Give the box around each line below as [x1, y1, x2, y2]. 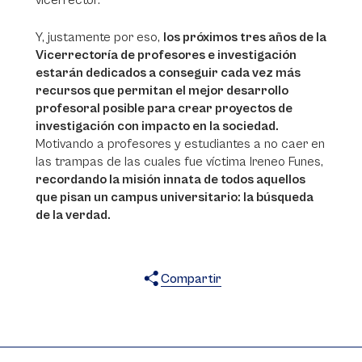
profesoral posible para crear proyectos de [36, 101, 293, 116]
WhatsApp [201, 297, 262, 312]
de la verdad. [36, 208, 111, 222]
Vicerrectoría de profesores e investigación [36, 48, 297, 62]
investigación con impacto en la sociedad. [36, 119, 279, 133]
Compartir [160, 271, 221, 286]
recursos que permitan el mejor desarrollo [36, 83, 288, 98]
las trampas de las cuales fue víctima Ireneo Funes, [36, 154, 323, 169]
